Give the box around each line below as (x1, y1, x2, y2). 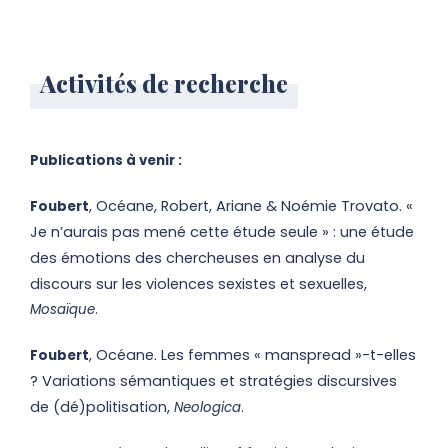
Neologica (170, 398, 241, 417)
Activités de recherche (40, 67, 288, 99)
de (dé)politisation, (30, 397, 170, 417)
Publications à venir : (30, 151, 182, 170)
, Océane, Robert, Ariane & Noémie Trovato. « (89, 196, 413, 216)
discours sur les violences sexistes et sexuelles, (30, 274, 367, 294)
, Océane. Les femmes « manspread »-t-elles (89, 345, 416, 365)
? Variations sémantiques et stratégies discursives (30, 371, 397, 391)
